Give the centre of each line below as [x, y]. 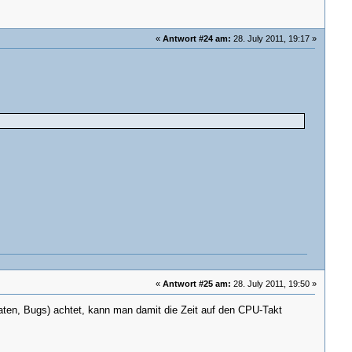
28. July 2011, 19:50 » [274, 284]
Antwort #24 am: [197, 39]
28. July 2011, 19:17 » [274, 39]
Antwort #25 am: [197, 284]
